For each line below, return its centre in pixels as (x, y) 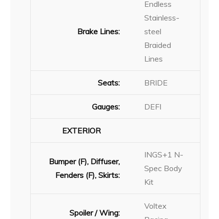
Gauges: (106, 106)
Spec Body (164, 168)
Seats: (109, 82)
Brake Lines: (99, 31)
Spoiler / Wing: (95, 212)
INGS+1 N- (164, 154)
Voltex (156, 206)
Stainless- (162, 17)
